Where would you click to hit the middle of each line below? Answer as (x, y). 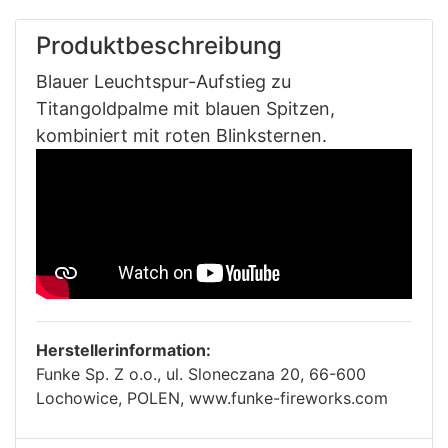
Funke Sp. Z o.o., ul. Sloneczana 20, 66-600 (201, 373)
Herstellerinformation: (123, 349)
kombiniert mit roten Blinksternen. (181, 135)
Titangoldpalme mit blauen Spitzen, (185, 108)
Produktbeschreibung (159, 45)
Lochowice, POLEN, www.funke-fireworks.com (212, 397)
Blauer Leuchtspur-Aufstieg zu (163, 81)
